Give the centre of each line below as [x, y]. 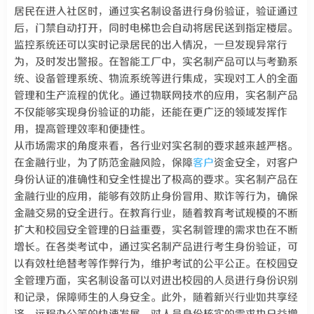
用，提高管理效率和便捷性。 [82, 129]
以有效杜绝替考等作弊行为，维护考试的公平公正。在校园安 [156, 264]
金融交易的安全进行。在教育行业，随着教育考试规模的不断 [156, 213]
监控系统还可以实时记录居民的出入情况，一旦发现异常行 [151, 45]
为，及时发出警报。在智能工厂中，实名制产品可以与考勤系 [156, 62]
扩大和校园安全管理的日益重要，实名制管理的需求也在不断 [156, 230]
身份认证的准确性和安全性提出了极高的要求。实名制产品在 [156, 180]
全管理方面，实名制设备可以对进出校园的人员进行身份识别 [156, 281]
